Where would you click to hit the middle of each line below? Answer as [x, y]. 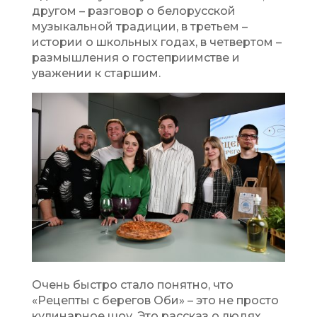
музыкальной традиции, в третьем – [139, 27]
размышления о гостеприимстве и [136, 58]
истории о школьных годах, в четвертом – [156, 42]
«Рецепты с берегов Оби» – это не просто [155, 301]
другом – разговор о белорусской [133, 11]
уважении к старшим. [96, 74]
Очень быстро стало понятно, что [132, 285]
